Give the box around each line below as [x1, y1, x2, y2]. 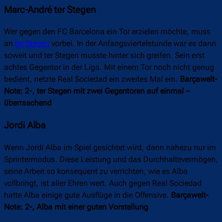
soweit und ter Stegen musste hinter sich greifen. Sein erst [4, 51, 205, 60]
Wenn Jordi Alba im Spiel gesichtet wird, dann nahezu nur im [4, 143, 216, 153]
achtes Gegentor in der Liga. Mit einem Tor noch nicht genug [4, 62, 214, 72]
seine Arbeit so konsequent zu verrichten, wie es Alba [4, 166, 188, 176]
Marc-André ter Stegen [4, 4, 96, 15]
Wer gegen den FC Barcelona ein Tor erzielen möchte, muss [4, 27, 211, 37]
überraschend [4, 98, 52, 108]
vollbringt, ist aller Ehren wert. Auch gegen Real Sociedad [4, 178, 202, 188]
